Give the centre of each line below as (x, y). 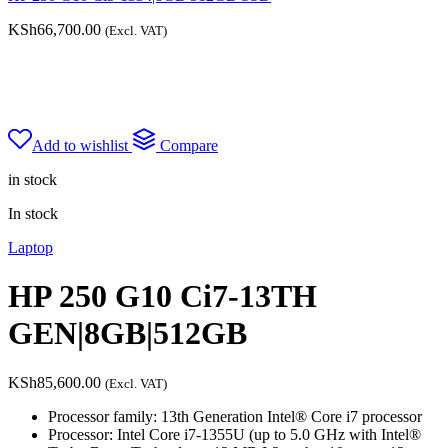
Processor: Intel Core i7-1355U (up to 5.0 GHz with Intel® (234, 434)
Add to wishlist (80, 145)
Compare (189, 145)
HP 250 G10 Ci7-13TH (162, 296)
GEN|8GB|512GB (127, 333)
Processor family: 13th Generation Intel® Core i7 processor (235, 416)
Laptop (30, 247)
